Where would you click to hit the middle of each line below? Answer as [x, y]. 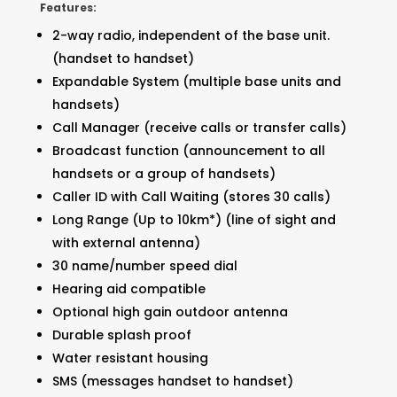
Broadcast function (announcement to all [188, 151]
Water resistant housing [130, 358]
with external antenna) [126, 243]
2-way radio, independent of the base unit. [191, 36]
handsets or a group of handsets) [163, 174]
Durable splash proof [121, 335]
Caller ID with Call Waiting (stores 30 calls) [191, 197]
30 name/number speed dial [144, 266]
